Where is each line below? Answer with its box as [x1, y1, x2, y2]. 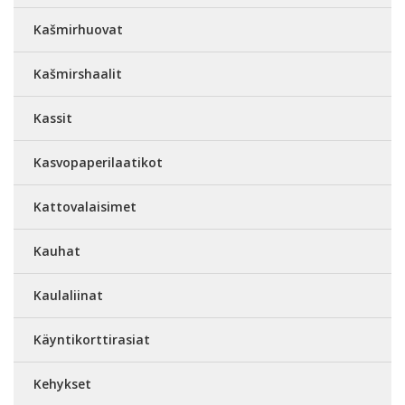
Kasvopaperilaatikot [33, 154, 163, 171]
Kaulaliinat [33, 287, 103, 304]
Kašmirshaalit [33, 65, 122, 82]
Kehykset [33, 375, 91, 392]
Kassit [33, 109, 72, 127]
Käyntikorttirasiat [33, 331, 150, 348]
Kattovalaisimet [33, 198, 137, 215]
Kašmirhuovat [33, 21, 123, 38]
